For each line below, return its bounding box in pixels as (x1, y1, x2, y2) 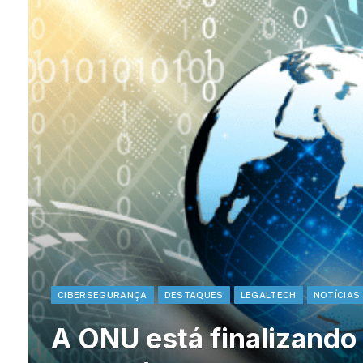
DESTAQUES (164, 290, 224, 301)
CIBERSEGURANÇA (58, 290, 147, 301)
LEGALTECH (240, 290, 297, 301)
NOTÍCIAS (313, 290, 361, 301)
